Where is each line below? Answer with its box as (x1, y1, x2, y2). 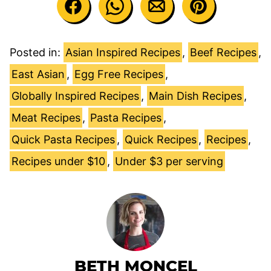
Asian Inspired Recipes (65, 46, 180, 59)
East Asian (11, 68, 65, 81)
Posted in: (10, 46, 64, 59)
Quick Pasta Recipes (11, 133, 115, 146)
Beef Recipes (190, 46, 256, 59)
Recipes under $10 (11, 155, 105, 168)
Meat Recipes (11, 111, 80, 125)
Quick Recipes (125, 133, 197, 146)
